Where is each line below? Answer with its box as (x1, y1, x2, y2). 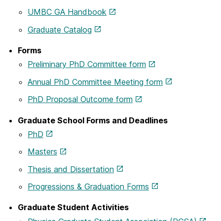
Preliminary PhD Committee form (28, 59, 146, 70)
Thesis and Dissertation (28, 164, 114, 174)
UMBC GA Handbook (28, 7, 107, 17)
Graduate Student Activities (18, 202, 129, 213)
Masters (28, 147, 57, 157)
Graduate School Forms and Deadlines (18, 115, 168, 125)
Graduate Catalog (28, 24, 92, 35)
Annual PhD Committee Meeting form (28, 76, 163, 87)
